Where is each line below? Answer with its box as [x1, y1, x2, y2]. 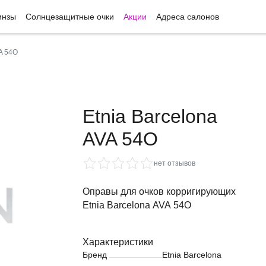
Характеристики [83, 237, 153, 247]
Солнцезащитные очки [26, 12, 114, 21]
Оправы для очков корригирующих [83, 186, 236, 197]
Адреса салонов [156, 12, 219, 21]
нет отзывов [154, 159, 195, 167]
